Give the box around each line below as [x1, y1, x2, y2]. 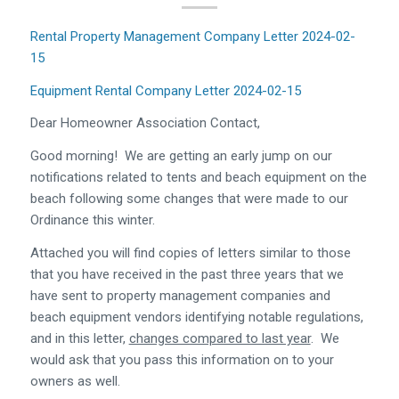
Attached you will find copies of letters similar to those [29, 244, 351, 261]
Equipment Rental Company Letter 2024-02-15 [29, 82, 301, 99]
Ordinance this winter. [29, 212, 155, 228]
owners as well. [29, 372, 120, 389]
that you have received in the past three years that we [29, 265, 344, 282]
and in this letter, [29, 330, 129, 346]
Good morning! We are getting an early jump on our [29, 148, 332, 164]
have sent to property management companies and [29, 287, 330, 304]
